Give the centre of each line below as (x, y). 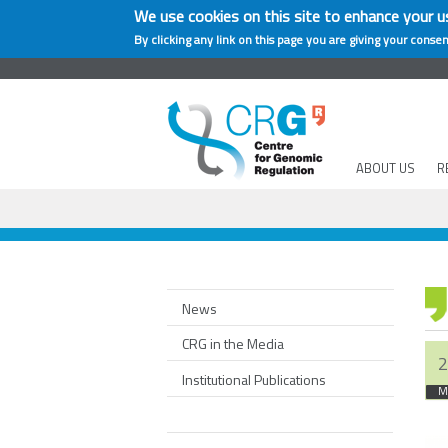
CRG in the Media (233, 344)
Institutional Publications (254, 379)
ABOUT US (385, 168)
